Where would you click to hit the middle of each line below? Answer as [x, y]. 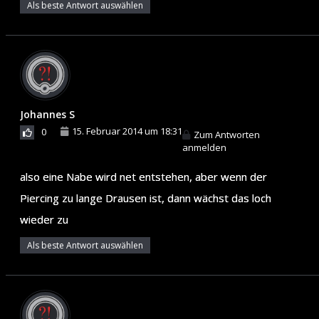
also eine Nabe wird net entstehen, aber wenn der [143, 176]
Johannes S [47, 114]
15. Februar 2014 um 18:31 [127, 131]
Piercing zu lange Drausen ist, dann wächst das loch [146, 198]
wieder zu [44, 219]
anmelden [204, 147]
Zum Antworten [227, 134]
